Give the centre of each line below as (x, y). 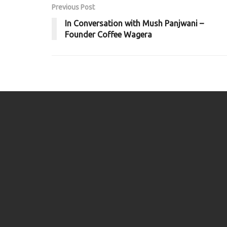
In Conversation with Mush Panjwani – (134, 23)
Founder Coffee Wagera (108, 34)
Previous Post (73, 7)
